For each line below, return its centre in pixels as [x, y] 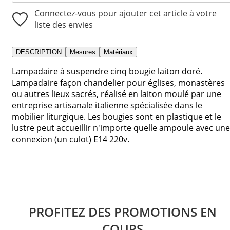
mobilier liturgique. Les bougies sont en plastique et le [117, 116]
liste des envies [64, 24]
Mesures [83, 52]
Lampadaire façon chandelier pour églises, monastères [118, 82]
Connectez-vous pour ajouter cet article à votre [126, 13]
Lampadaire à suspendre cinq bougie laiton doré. [107, 71]
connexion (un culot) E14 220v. [71, 139]
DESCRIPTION [39, 52]
